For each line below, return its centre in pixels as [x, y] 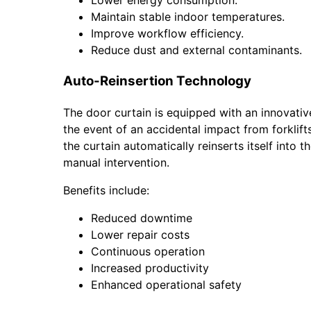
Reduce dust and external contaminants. [196, 50]
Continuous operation [148, 251]
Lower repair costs [140, 234]
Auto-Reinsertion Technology [157, 81]
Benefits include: [106, 190]
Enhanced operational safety [166, 284]
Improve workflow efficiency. [167, 34]
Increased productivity [150, 268]
